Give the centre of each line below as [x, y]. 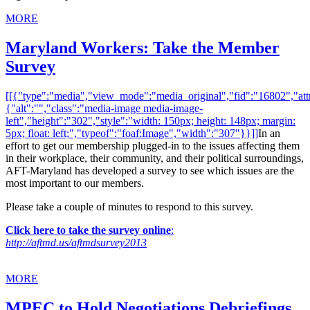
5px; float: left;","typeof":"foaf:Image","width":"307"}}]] [132, 134]
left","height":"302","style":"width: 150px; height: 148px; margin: [151, 121]
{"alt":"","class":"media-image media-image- [104, 109]
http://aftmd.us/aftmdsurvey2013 [76, 243]
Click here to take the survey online [88, 230]
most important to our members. [75, 183]
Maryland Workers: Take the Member [143, 48]
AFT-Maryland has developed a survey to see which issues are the [150, 171]
